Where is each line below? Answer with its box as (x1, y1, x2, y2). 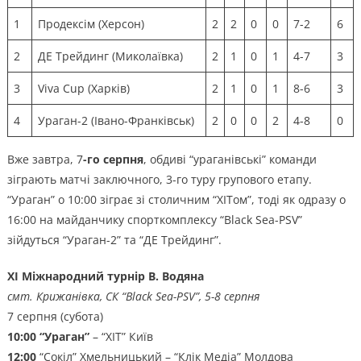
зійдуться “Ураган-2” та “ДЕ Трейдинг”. (6, 231, 222, 247)
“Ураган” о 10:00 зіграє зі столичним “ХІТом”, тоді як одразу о (6, 191, 346, 207)
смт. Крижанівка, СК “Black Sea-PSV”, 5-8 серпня (6, 288, 259, 304)
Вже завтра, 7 (6, 151, 83, 167)
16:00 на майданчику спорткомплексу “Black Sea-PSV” (6, 211, 302, 227)
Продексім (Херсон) (37, 15, 144, 31)
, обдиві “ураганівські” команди (143, 151, 317, 167)
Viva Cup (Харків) (37, 80, 130, 96)
